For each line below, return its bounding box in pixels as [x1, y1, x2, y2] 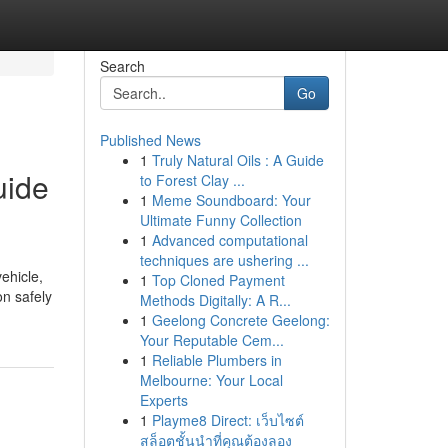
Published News [99, 130, 201, 150]
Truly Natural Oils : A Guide [151, 150, 324, 170]
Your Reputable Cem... [139, 330, 284, 350]
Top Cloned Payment [151, 270, 285, 290]
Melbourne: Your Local [139, 370, 283, 390]
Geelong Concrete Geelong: [151, 310, 330, 330]
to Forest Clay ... [139, 170, 245, 190]
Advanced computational [151, 230, 308, 250]
